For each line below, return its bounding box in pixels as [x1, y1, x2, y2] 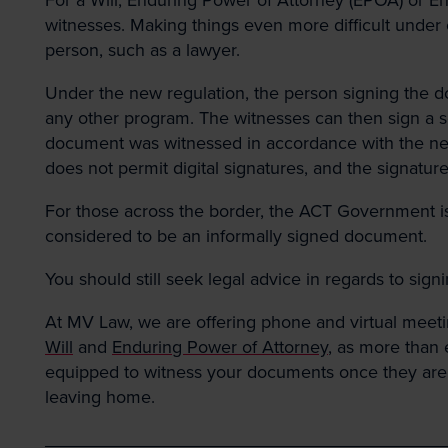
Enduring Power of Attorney [112, 335, 328, 358]
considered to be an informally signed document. [45, 224, 427, 247]
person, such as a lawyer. [45, 38, 240, 61]
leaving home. [45, 385, 155, 408]
